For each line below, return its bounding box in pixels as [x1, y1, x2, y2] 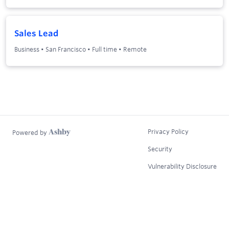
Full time [92, 44, 117, 53]
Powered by [12, 128, 49, 136]
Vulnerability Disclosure [148, 162, 217, 170]
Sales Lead [14, 28, 58, 38]
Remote [123, 44, 147, 53]
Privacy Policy [148, 127, 189, 135]
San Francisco [45, 44, 86, 53]
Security [148, 144, 172, 153]
